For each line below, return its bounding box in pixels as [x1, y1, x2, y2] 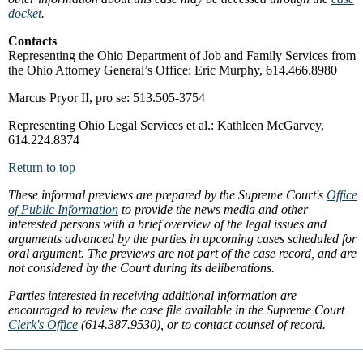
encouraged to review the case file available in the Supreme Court [8, 303, 344, 317]
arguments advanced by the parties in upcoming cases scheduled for [8, 232, 357, 246]
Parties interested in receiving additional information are [8, 288, 297, 302]
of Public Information [8, 203, 118, 216]
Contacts [8, 34, 57, 48]
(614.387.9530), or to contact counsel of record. [78, 318, 326, 331]
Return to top [8, 160, 75, 174]
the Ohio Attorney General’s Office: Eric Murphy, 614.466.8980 [8, 63, 337, 77]
